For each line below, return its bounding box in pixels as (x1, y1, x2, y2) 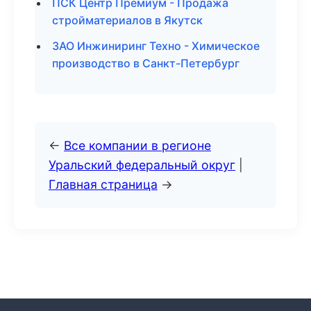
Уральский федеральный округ (49, 158, 235, 172)
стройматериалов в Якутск (52, 13, 203, 27)
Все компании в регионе (64, 138, 211, 153)
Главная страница (49, 177, 158, 192)
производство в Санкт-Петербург (52, 56, 239, 70)
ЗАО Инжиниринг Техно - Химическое (52, 39, 260, 53)
